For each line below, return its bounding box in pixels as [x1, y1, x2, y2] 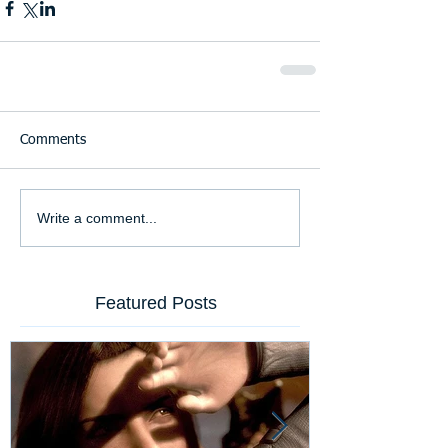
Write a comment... [37, 209, 157, 226]
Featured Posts [95, 293, 217, 313]
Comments [20, 133, 86, 147]
